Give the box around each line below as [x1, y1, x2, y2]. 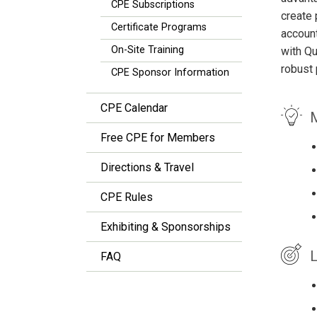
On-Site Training [111, 44, 184, 56]
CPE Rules [100, 190, 153, 204]
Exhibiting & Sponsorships [100, 220, 231, 234]
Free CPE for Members [100, 131, 215, 144]
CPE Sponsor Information [111, 67, 229, 79]
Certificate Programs [111, 21, 207, 33]
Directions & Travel [100, 161, 194, 174]
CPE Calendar [100, 101, 168, 115]
